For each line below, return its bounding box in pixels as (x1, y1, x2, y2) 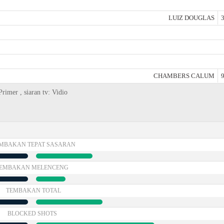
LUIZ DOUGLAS (168, 14, 214, 21)
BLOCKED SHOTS (7, 210, 57, 217)
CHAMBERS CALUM (153, 72, 214, 79)
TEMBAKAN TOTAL (6, 187, 61, 194)
